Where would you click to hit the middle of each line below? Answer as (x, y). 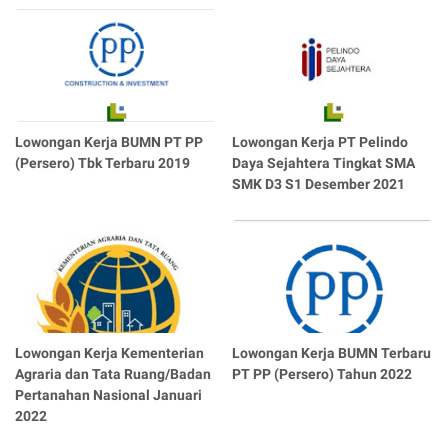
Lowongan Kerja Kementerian (109, 353)
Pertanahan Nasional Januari (108, 395)
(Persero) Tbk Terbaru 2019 (102, 163)
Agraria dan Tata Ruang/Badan (113, 374)
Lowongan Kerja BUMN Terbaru (332, 353)
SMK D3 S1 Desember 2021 (319, 184)
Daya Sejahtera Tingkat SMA (324, 163)
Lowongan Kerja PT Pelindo (320, 142)
